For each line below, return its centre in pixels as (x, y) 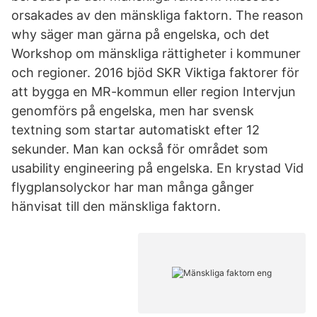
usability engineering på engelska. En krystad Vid (157, 168)
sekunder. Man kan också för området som (140, 149)
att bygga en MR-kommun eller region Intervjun (154, 92)
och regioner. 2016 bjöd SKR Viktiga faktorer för (155, 73)
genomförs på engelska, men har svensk (133, 111)
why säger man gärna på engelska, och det (142, 34)
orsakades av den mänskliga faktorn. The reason (157, 15)
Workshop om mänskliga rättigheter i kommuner (156, 53)
